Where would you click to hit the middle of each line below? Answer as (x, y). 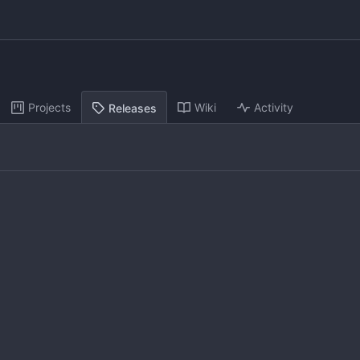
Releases (133, 108)
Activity (274, 108)
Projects (49, 108)
